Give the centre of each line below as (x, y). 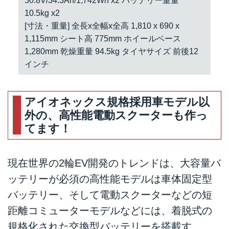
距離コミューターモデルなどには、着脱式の (110, 211)
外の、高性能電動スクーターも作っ (116, 116)
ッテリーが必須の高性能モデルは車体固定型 (110, 179)
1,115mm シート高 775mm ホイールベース (102, 38)
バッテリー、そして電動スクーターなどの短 (110, 195)
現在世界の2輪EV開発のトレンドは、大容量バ (114, 163)
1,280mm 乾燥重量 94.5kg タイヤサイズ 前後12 (111, 51)
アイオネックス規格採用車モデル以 (117, 102)
